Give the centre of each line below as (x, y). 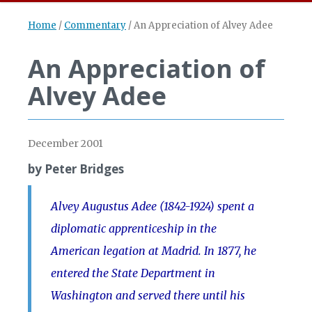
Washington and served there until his (148, 295)
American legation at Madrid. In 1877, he (154, 251)
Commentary (95, 25)
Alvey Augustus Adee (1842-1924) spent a (153, 206)
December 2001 (65, 143)
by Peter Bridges (76, 169)
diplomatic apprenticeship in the (134, 228)
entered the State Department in (133, 273)
